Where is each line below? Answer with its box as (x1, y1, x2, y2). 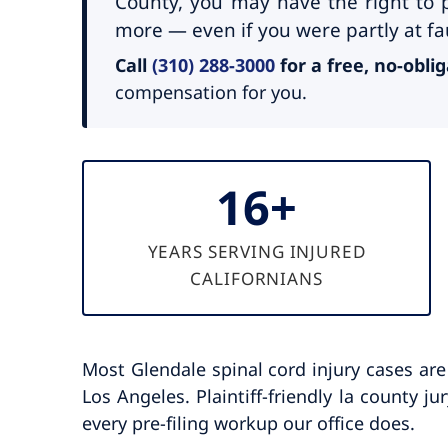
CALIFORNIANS (190, 266, 323, 290)
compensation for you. (115, 79, 308, 104)
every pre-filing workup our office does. (82, 410, 416, 435)
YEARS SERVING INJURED (147, 239, 366, 263)
